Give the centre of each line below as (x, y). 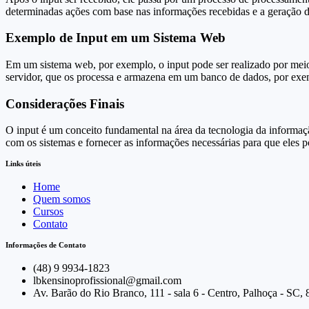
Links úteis (23, 164)
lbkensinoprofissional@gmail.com (107, 281)
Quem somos (62, 199)
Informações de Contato (46, 245)
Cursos (48, 212)
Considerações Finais (65, 103)
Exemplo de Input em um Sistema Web (116, 38)
